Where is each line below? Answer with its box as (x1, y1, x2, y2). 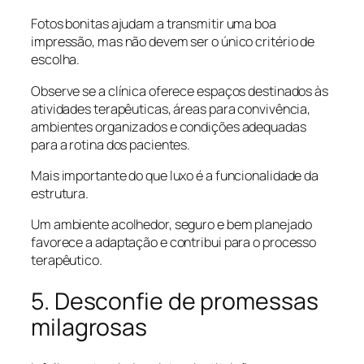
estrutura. (31, 184, 89, 202)
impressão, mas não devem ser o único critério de (31, 32, 315, 51)
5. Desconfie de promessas (31, 284, 318, 317)
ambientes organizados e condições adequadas (31, 117, 306, 136)
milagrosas (31, 310, 147, 343)
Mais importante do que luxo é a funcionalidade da (31, 166, 319, 184)
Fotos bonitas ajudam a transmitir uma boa (31, 15, 276, 33)
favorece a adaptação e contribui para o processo (31, 233, 317, 251)
